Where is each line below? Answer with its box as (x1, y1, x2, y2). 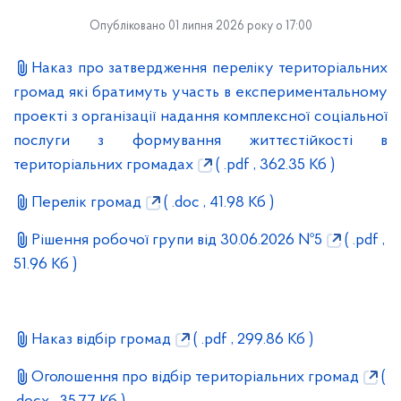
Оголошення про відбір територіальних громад (31, 369, 359, 386)
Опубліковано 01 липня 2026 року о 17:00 (89, 20, 312, 33)
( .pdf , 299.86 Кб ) (190, 331, 313, 348)
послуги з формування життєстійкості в (13, 132, 388, 149)
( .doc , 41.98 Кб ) (160, 194, 274, 211)
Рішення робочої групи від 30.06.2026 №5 (31, 232, 322, 249)
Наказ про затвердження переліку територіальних (31, 60, 388, 77)
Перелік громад (31, 194, 141, 211)
